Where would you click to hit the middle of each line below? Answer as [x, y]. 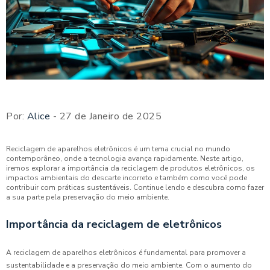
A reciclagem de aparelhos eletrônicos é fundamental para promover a [126, 253]
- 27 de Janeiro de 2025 [106, 117]
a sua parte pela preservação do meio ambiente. [88, 197]
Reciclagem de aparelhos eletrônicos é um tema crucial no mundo [118, 149]
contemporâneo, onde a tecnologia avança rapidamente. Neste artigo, [125, 159]
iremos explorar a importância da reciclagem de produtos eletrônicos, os [130, 168]
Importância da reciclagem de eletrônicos [114, 224]
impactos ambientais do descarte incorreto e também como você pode [127, 178]
